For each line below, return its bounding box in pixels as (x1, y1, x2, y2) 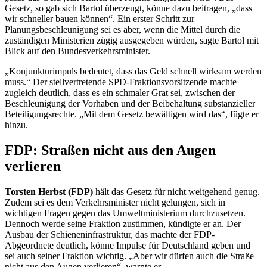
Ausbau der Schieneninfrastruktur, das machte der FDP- (5, 229, 215, 240)
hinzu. (5, 120, 28, 131)
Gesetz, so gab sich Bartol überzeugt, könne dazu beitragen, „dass (5, 3, 252, 14)
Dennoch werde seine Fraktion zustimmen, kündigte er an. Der (5, 219, 241, 229)
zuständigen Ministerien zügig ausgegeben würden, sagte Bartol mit (5, 35, 259, 46)
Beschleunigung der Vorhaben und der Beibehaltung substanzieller (5, 98, 255, 109)
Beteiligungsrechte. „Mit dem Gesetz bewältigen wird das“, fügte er (5, 109, 259, 120)
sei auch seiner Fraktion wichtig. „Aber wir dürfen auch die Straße (5, 251, 254, 262)
